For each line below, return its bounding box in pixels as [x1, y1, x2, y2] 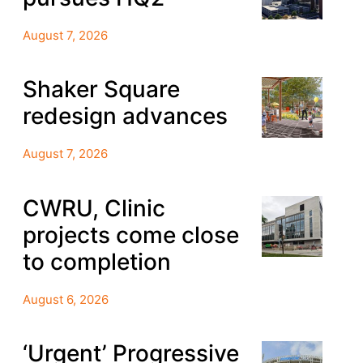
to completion [22, 247, 171, 275]
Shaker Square [22, 75, 180, 104]
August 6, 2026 [22, 291, 109, 307]
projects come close [22, 220, 239, 249]
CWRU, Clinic [22, 194, 165, 222]
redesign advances [22, 102, 228, 130]
